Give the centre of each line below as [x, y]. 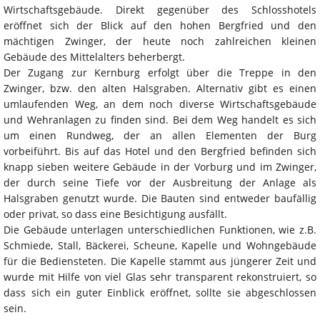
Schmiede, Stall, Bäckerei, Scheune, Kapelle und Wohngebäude [160, 246]
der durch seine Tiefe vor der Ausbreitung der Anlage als [160, 183]
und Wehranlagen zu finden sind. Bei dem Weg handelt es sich [160, 120]
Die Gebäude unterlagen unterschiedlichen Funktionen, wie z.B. [160, 230]
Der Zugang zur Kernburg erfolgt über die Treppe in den [160, 73]
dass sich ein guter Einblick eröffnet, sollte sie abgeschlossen [160, 293]
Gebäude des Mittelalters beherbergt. [94, 57]
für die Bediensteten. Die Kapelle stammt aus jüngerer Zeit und [160, 261]
